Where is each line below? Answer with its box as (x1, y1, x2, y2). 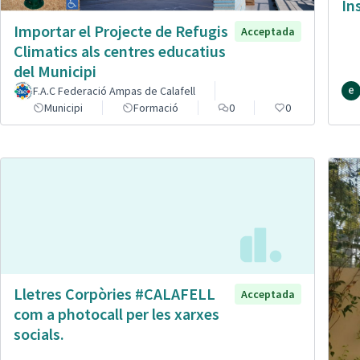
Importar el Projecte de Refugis (14, 21, 228, 42)
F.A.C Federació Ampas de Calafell (33, 84, 195, 99)
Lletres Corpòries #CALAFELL (14, 284, 215, 305)
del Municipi (14, 61, 96, 82)
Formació (133, 100, 178, 116)
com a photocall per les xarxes (14, 304, 219, 325)
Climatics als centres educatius (14, 41, 226, 62)
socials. (14, 324, 64, 345)
